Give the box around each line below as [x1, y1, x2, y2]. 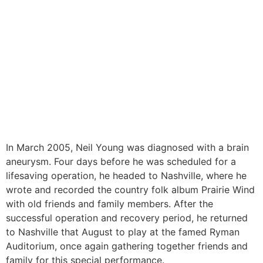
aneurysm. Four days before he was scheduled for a [6, 156, 236, 168]
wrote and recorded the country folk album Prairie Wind [6, 184, 255, 196]
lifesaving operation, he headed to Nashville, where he [6, 170, 247, 182]
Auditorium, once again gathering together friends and [6, 240, 248, 252]
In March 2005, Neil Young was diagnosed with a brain [6, 141, 249, 154]
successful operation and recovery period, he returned [6, 212, 248, 224]
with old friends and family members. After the [6, 198, 213, 210]
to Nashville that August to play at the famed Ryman [6, 226, 240, 238]
